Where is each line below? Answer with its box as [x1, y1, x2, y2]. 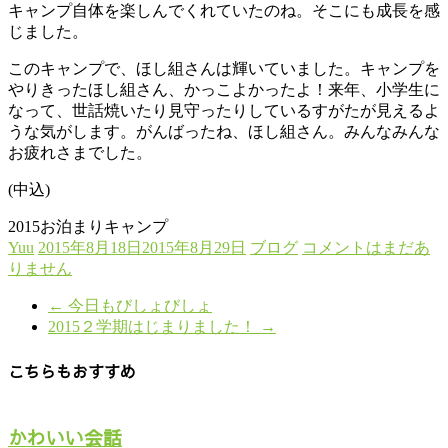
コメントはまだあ [302, 239, 430, 257]
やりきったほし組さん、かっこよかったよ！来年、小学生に [8, 81, 440, 99]
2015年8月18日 [38, 239, 142, 257]
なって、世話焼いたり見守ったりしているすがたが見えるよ [8, 102, 440, 120]
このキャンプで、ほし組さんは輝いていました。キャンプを [8, 60, 440, 78]
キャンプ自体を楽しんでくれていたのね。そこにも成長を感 [8, 2, 440, 20]
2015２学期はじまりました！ [48, 318, 260, 336]
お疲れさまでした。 [8, 144, 152, 162]
